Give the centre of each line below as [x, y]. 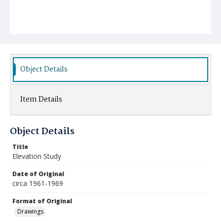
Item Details [41, 100]
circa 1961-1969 [38, 183]
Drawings [30, 211]
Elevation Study [37, 156]
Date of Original [38, 174]
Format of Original [42, 201]
